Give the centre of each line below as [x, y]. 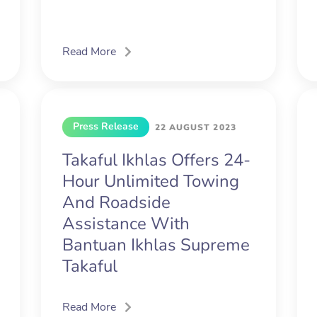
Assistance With [126, 224]
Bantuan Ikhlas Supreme [156, 245]
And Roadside [116, 203]
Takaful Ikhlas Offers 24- [156, 160]
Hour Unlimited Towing [150, 181]
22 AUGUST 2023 [195, 128]
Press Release [105, 127]
